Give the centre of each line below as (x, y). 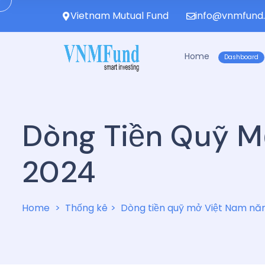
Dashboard (241, 57)
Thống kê (86, 208)
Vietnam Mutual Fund (119, 16)
